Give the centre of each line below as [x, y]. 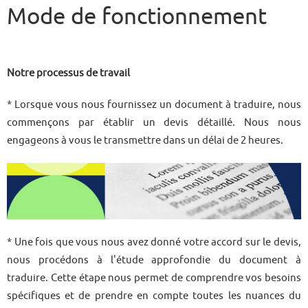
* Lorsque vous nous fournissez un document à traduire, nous [154, 104]
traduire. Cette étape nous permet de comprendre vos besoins [154, 278]
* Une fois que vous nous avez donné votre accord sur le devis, [154, 242]
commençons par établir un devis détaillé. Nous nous [154, 122]
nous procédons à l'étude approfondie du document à [154, 260]
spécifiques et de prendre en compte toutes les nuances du [154, 296]
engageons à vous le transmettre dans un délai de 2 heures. [145, 140]
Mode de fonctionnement [137, 16]
